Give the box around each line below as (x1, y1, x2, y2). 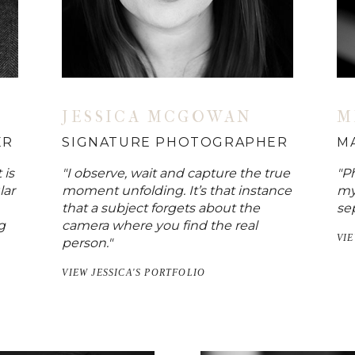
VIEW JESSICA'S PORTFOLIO (62, 266, 206, 278)
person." (62, 235, 113, 250)
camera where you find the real (62, 217, 258, 233)
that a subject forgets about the (62, 200, 261, 216)
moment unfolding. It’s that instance (62, 182, 292, 198)
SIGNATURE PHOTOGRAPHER (62, 134, 288, 150)
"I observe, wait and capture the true (62, 165, 291, 181)
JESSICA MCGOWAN (62, 107, 253, 126)
